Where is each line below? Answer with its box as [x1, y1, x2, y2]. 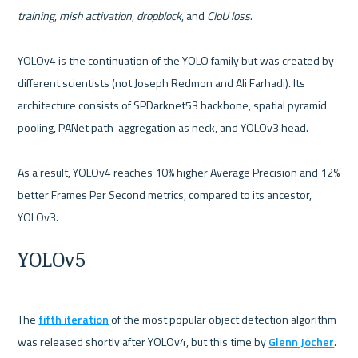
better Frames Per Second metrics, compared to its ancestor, [18, 186, 312, 204]
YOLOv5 [18, 247, 86, 272]
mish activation [59, 7, 133, 25]
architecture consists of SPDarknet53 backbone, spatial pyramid [18, 97, 328, 114]
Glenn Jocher [268, 332, 335, 350]
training [18, 7, 55, 25]
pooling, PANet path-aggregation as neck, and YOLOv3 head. [18, 119, 309, 137]
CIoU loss [207, 7, 251, 25]
